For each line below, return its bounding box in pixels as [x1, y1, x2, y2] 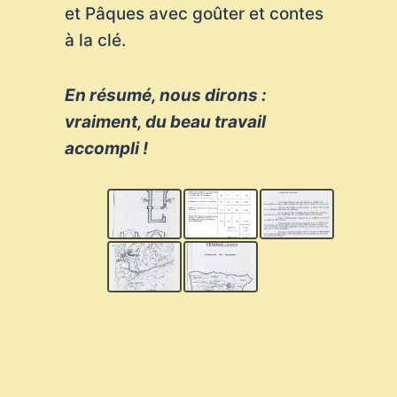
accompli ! [64, 138, 148, 159]
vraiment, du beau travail [64, 112, 266, 132]
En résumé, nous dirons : [64, 85, 267, 105]
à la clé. [64, 30, 126, 51]
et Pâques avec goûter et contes [64, 4, 323, 24]
